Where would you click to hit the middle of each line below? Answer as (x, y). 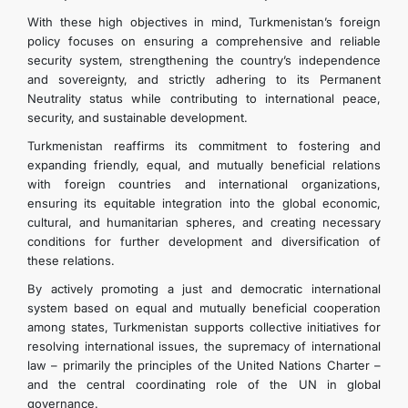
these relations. (71, 260)
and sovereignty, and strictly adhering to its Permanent (204, 79)
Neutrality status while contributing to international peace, (204, 98)
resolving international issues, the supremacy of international (204, 346)
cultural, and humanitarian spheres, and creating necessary (204, 222)
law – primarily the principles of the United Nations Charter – (204, 365)
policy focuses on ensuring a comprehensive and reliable (204, 41)
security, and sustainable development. (138, 117)
